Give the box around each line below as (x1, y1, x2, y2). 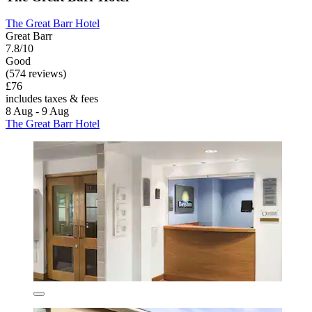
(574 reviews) (6, 68, 66, 80)
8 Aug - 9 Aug (6, 105, 69, 118)
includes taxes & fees (6, 93, 98, 105)
